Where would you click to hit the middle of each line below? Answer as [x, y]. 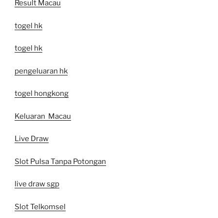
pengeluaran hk [41, 71]
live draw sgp [37, 184]
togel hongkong [42, 94]
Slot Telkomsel [40, 207]
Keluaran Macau [43, 116]
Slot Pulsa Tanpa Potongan [60, 161]
